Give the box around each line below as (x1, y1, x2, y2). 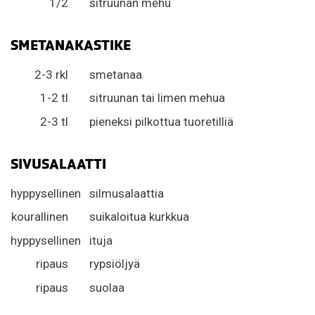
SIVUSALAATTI (11, 154, 106, 173)
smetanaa (89, 67, 142, 82)
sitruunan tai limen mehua (89, 91, 225, 105)
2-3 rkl (34, 67, 68, 82)
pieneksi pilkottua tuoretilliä (89, 114, 233, 129)
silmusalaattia (89, 186, 164, 200)
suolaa (89, 280, 124, 295)
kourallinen (11, 210, 68, 224)
